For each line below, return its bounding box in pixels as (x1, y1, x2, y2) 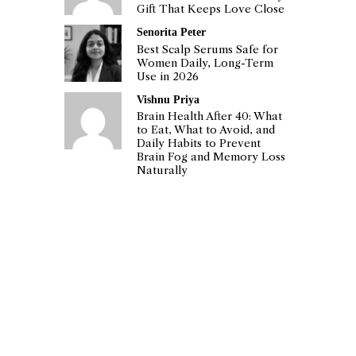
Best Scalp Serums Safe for (137, 42, 279, 56)
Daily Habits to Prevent (137, 137, 261, 151)
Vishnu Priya (137, 92, 200, 106)
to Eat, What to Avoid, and (137, 123, 276, 137)
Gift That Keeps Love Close (137, 2, 285, 17)
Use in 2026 (137, 69, 199, 83)
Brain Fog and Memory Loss (137, 150, 286, 164)
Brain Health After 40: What (137, 110, 283, 124)
